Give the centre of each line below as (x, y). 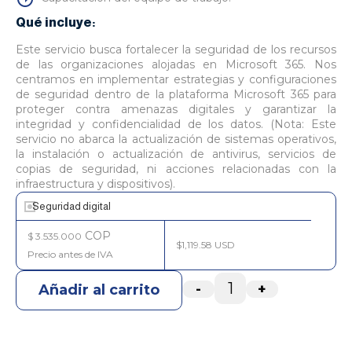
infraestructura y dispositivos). (95, 184)
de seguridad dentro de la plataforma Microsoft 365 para (176, 94)
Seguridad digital (71, 206)
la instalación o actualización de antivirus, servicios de (176, 154)
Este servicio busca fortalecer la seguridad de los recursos (176, 49)
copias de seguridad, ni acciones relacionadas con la (176, 169)
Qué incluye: (56, 22)
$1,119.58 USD (205, 245)
